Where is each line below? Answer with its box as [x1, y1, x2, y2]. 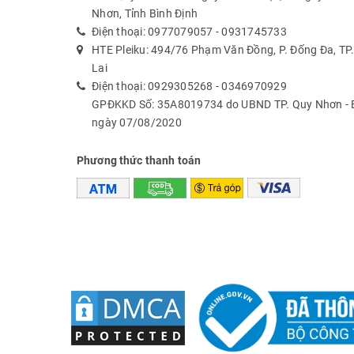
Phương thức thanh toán [77, 154, 201, 167]
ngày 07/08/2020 [92, 116, 182, 129]
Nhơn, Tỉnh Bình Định [92, 7, 198, 20]
